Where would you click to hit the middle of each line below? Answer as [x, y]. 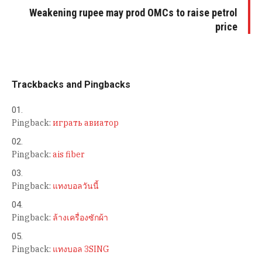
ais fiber [69, 154]
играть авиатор [86, 123]
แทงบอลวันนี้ [76, 186]
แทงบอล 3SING [81, 249]
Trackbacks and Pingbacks [71, 84]
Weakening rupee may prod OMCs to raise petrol [133, 12]
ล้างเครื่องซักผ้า [80, 217]
